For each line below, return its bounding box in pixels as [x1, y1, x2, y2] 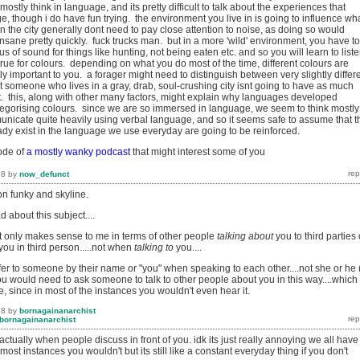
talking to [134, 242, 176, 254]
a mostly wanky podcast [27, 146, 130, 158]
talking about [217, 231, 276, 243]
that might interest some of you [130, 146, 265, 158]
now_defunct [19, 169, 69, 178]
